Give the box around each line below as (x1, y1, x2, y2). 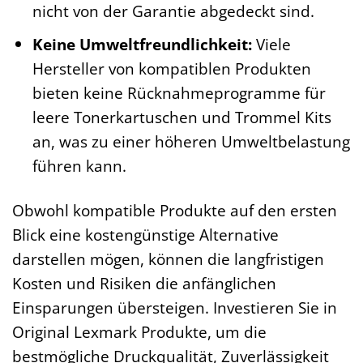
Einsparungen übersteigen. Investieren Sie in (12, 297, 337, 319)
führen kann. (32, 155, 126, 177)
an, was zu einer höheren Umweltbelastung (32, 130, 350, 153)
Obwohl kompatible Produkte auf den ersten (12, 199, 337, 222)
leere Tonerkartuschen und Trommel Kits (32, 106, 331, 129)
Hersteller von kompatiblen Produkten (32, 58, 311, 80)
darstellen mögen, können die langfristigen (12, 248, 324, 271)
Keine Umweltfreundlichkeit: (32, 33, 252, 56)
